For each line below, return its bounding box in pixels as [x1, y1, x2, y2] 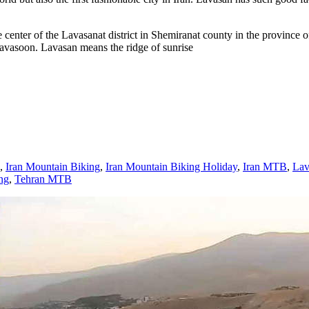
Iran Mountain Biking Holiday [106, 160, 237, 172]
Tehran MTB [14, 172, 72, 185]
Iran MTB [243, 160, 287, 172]
